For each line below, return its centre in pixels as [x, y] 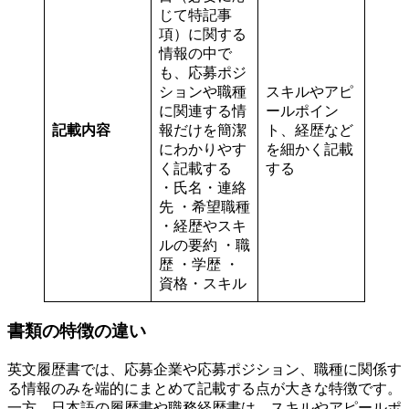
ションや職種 [203, 92]
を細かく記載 [309, 150]
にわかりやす [203, 150]
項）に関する [203, 35]
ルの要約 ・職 [204, 246]
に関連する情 [203, 111]
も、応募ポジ [203, 73]
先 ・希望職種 [204, 207]
